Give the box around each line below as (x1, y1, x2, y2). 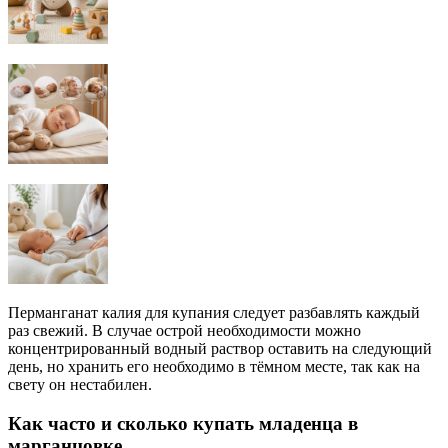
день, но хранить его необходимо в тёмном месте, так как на (8, 358, 420, 376)
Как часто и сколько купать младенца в (8, 412, 358, 434)
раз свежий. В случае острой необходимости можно (8, 322, 361, 340)
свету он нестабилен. (8, 376, 152, 394)
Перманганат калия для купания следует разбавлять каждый (8, 304, 420, 322)
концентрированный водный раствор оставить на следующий (8, 340, 432, 358)
